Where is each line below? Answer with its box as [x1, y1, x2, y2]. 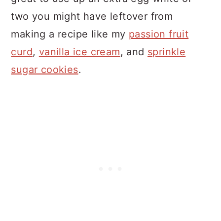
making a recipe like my [11, 28, 129, 40]
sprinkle [147, 46, 186, 58]
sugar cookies [11, 64, 78, 76]
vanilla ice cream [38, 46, 120, 58]
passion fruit [129, 28, 189, 40]
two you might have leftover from [11, 10, 173, 23]
